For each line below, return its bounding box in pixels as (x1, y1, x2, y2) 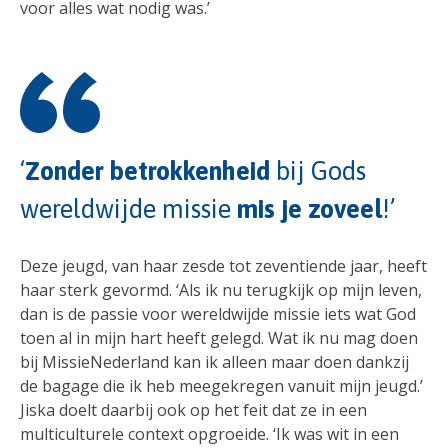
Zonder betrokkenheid (25, 156, 270, 186)
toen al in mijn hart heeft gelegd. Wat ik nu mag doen (20, 327, 418, 350)
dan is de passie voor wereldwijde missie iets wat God (20, 303, 416, 326)
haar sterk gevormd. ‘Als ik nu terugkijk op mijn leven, (20, 279, 422, 302)
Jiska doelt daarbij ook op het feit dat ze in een (20, 399, 367, 422)
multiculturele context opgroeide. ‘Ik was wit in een (20, 423, 399, 446)
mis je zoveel (237, 194, 382, 224)
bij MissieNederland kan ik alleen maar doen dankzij (20, 351, 409, 374)
